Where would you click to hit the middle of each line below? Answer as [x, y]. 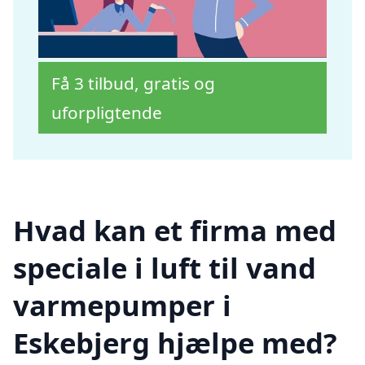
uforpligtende [107, 113]
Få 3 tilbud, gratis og [134, 84]
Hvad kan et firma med [175, 231]
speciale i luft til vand [165, 268]
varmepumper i [122, 306]
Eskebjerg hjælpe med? [175, 343]
